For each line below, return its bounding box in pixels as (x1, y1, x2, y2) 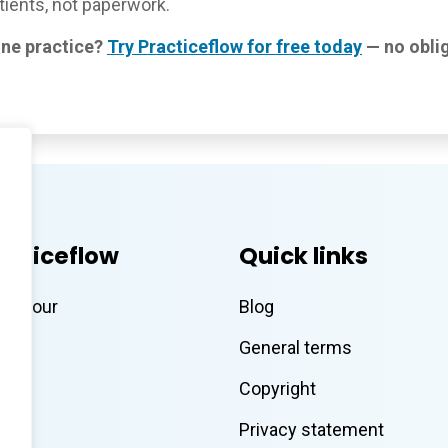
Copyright (239, 378, 316, 400)
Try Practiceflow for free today (107, 36, 362, 58)
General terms (239, 337, 352, 359)
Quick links (239, 240, 368, 273)
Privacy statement (239, 419, 384, 441)
